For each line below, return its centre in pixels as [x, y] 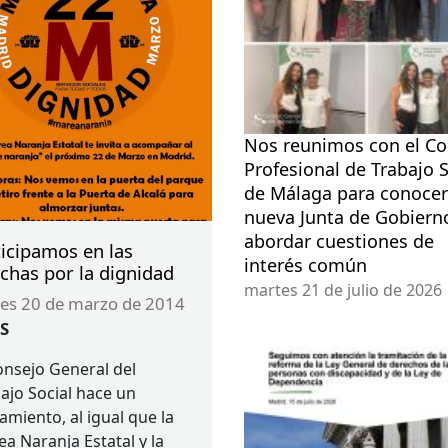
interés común [305, 264]
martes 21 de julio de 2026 [342, 289]
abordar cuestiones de [338, 240]
